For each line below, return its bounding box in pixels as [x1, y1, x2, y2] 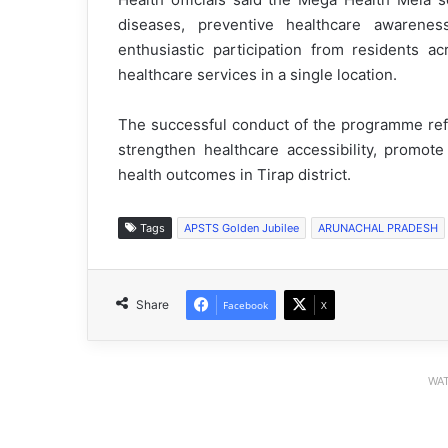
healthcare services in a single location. [118, 65, 397, 85]
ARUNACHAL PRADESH [318, 221, 438, 236]
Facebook [223, 298, 268, 313]
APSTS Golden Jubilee [184, 221, 299, 236]
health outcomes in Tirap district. [118, 165, 351, 185]
